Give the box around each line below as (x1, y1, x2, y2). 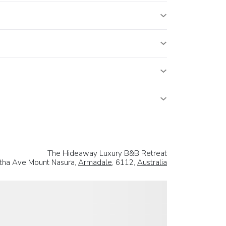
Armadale (78, 157, 112, 167)
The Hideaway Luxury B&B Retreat (47, 148, 167, 158)
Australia (137, 157, 167, 167)
